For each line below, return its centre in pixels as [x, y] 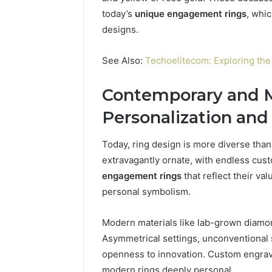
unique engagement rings [191, 13]
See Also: [124, 60]
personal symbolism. [146, 192]
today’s [118, 13]
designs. [120, 29]
